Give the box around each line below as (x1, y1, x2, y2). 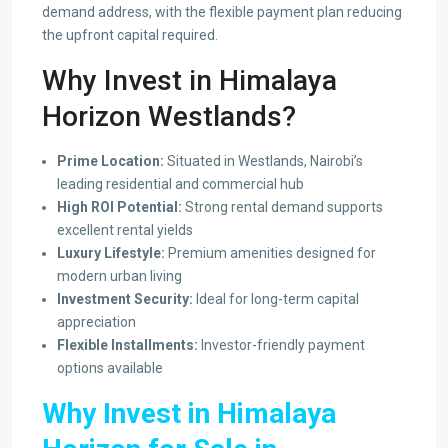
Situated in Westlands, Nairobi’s (164, 153, 363, 170)
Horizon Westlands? (42, 100, 296, 134)
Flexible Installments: (57, 337, 198, 354)
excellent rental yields (57, 222, 193, 239)
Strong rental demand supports (182, 199, 383, 216)
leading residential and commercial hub (57, 176, 304, 193)
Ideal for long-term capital (193, 291, 359, 308)
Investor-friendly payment (198, 337, 365, 354)
